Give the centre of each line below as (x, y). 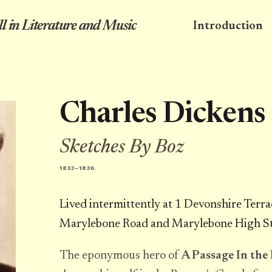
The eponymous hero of (121, 256)
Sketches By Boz (122, 148)
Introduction (228, 26)
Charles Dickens (162, 115)
